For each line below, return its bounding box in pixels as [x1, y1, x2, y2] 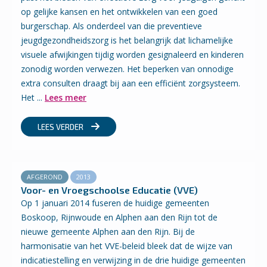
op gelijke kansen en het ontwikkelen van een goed [21, 6, 218, 17]
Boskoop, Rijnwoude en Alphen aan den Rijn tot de [21, 212, 218, 223]
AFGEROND [27, 172, 63, 181]
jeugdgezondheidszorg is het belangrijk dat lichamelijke [21, 35, 233, 46]
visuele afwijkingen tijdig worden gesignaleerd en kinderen [21, 49, 244, 60]
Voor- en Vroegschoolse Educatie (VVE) [21, 184, 198, 195]
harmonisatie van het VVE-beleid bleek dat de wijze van [21, 240, 232, 252]
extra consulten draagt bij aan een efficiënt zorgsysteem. [21, 77, 240, 89]
